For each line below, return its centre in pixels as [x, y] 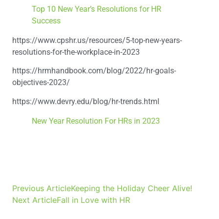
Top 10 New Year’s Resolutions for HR [97, 9]
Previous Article [42, 188]
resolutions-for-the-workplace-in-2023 [76, 52]
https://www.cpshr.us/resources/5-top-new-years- [97, 40]
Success [46, 21]
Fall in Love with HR [93, 200]
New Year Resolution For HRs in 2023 [96, 121]
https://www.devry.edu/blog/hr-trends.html [86, 101]
